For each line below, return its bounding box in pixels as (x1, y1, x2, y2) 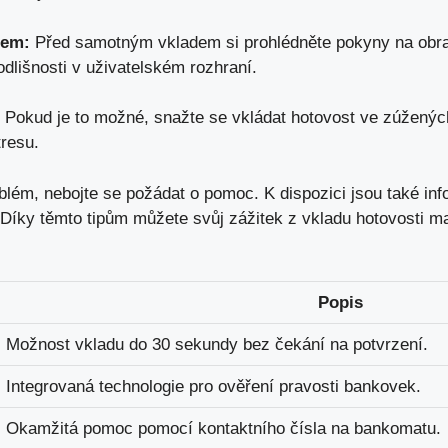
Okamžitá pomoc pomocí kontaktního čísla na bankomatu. (6, 419, 441, 439)
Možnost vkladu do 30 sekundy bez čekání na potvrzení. (6, 335, 428, 355)
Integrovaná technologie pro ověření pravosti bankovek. (6, 377, 421, 397)
